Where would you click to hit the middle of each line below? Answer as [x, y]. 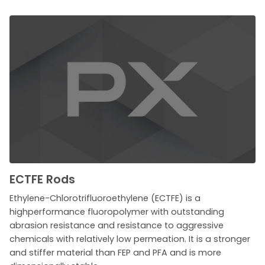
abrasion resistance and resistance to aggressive [117, 225]
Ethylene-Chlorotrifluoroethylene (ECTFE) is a [105, 198]
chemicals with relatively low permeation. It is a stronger [130, 239]
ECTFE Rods [42, 179]
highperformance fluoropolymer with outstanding [117, 211]
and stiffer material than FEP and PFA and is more [115, 252]
